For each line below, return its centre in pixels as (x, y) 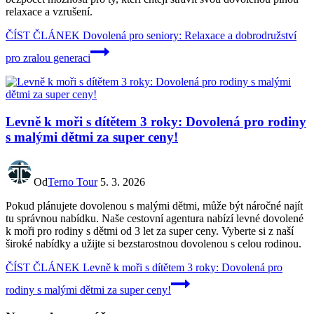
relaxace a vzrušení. (49, 11)
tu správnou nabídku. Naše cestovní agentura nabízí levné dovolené (155, 219)
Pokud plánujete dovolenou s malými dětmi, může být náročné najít (154, 206)
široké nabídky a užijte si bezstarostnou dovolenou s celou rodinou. (153, 244)
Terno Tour (73, 182)
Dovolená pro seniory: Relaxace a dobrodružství (188, 35)
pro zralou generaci (48, 57)
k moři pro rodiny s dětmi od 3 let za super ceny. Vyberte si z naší (150, 231)
